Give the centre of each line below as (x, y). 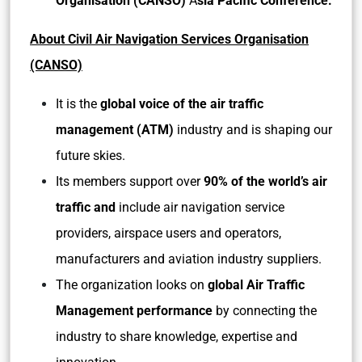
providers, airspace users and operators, (168, 233)
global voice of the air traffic (182, 104)
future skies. (92, 156)
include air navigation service (200, 207)
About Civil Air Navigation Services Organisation (169, 39)
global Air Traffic (256, 285)
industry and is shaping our (255, 130)
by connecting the (265, 311)
